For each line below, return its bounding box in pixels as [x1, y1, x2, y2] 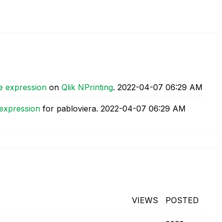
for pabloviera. [40, 103, 101, 113]
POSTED [165, 195, 199, 205]
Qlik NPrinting [61, 82, 113, 92]
